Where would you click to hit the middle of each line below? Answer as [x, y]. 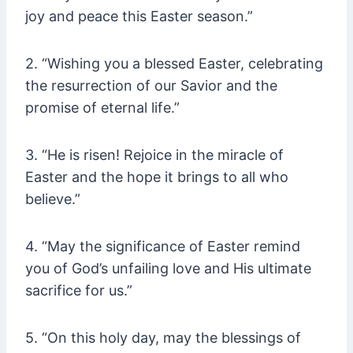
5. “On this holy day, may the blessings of [163, 338]
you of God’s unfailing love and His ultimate [168, 269]
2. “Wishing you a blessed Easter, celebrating [174, 64]
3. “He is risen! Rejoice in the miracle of [154, 155]
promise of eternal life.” [102, 108]
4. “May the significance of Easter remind [163, 247]
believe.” [53, 199]
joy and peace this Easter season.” [139, 17]
